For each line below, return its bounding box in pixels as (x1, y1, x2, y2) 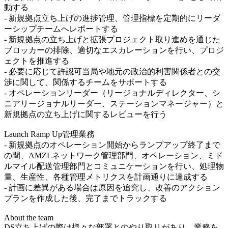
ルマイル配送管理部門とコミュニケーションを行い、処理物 (4, 161, 224, 170)
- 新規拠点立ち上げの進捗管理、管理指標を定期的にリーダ (4, 13, 220, 22)
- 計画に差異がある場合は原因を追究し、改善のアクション (4, 183, 220, 192)
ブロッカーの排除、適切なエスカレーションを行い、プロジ (4, 45, 224, 54)
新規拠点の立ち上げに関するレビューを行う (4, 109, 167, 119)
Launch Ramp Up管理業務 (4, 129, 95, 138)
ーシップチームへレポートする (4, 24, 118, 33)
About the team (4, 213, 53, 222)
